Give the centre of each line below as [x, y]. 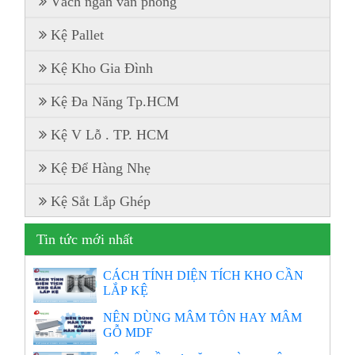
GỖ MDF [128, 332]
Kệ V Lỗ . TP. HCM [110, 135]
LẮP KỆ [126, 290]
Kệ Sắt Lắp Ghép [101, 202]
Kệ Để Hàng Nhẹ [101, 168]
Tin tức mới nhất [85, 240]
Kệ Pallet [78, 35]
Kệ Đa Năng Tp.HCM [115, 102]
